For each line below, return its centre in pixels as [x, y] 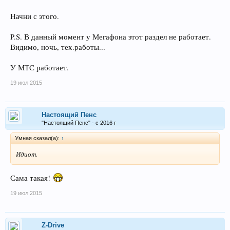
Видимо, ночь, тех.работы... [58, 47]
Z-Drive [53, 225]
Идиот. [27, 154]
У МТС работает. [40, 68]
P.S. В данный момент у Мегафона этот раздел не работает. [111, 37]
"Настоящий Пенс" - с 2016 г [79, 123]
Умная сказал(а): [38, 138]
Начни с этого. [35, 16]
